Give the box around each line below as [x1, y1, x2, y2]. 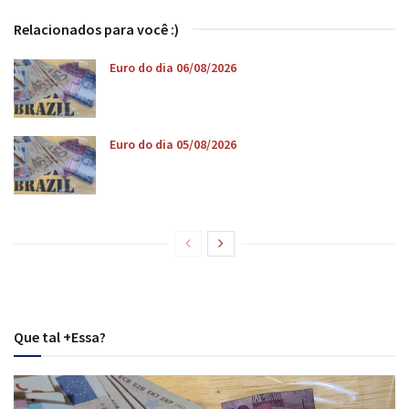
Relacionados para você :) [14, 19, 179, 38]
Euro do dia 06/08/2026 [110, 58, 236, 76]
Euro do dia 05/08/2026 [110, 136, 236, 153]
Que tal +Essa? [14, 327, 106, 346]
